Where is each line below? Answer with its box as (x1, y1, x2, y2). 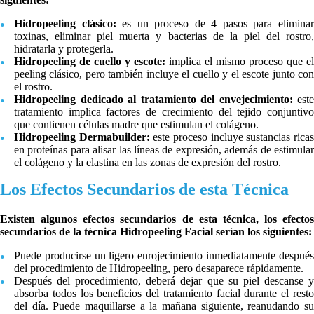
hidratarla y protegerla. (14, 42, 114, 55)
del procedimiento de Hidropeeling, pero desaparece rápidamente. (14, 261, 303, 274)
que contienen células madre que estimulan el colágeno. (14, 118, 259, 130)
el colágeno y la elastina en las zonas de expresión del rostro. (14, 156, 281, 168)
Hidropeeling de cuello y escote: (14, 55, 165, 67)
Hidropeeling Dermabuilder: (14, 130, 150, 143)
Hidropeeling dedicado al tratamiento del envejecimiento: (14, 93, 297, 105)
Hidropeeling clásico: (14, 17, 116, 29)
